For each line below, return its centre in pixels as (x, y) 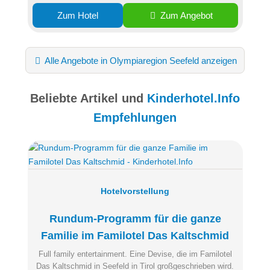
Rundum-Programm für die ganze (135, 218)
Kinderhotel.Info (193, 98)
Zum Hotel (77, 16)
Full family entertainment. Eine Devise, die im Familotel (135, 254)
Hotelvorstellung (135, 191)
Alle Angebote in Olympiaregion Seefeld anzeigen (140, 60)
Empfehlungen (135, 117)
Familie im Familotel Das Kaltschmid (135, 235)
